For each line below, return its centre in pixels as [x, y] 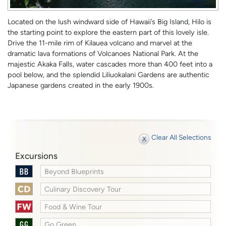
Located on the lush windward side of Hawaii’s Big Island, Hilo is [109, 22]
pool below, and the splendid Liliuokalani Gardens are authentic [108, 75]
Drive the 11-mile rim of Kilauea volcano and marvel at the [100, 43]
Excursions [36, 156]
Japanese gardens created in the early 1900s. [81, 86]
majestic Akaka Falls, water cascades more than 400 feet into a [110, 64]
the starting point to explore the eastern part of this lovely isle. [108, 33]
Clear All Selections [181, 137]
